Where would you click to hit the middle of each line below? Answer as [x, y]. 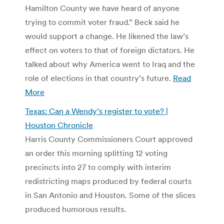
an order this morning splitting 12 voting [96, 153]
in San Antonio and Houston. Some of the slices [110, 195]
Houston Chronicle [59, 125]
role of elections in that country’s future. [99, 78]
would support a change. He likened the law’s [107, 36]
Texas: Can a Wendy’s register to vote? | [96, 111]
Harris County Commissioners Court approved [109, 139]
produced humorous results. [75, 209]
